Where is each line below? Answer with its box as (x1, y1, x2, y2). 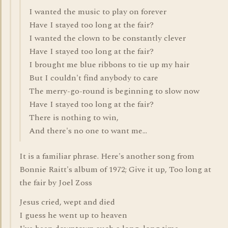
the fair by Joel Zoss (19, 177, 92, 189)
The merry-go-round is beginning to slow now (29, 85, 199, 97)
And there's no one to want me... (29, 125, 147, 137)
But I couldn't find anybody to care (29, 72, 158, 84)
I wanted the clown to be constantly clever (29, 32, 186, 44)
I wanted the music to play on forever (29, 6, 166, 18)
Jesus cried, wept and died (19, 196, 115, 208)
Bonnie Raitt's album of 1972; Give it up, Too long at (19, 163, 211, 176)
